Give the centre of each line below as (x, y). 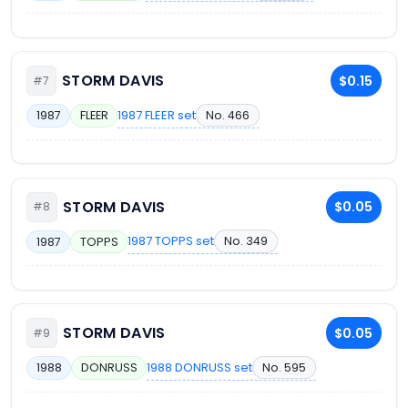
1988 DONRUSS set (200, 367)
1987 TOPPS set (171, 241)
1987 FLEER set (157, 115)
